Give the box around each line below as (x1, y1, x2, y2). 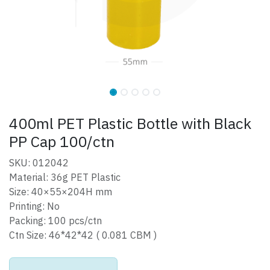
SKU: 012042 (9, 155, 69, 171)
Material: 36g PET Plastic (9, 170, 121, 185)
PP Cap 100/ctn (9, 130, 115, 153)
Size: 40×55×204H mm (9, 184, 112, 199)
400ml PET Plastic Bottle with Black (9, 112, 251, 135)
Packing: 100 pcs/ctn (9, 213, 102, 228)
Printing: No (9, 199, 60, 214)
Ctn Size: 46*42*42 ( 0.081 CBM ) (9, 228, 159, 243)
